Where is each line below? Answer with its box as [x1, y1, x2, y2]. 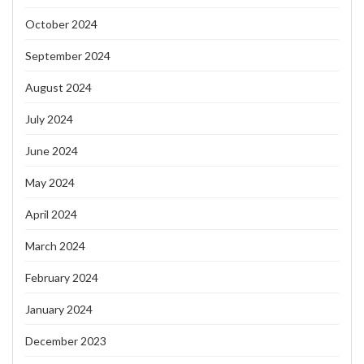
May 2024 [25, 175, 75, 189]
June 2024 [25, 143, 78, 158]
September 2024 [25, 48, 110, 63]
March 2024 [25, 238, 85, 253]
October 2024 [25, 16, 97, 31]
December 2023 [25, 333, 106, 348]
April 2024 [25, 206, 77, 221]
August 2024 [25, 80, 92, 94]
